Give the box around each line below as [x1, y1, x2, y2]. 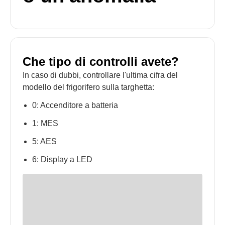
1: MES [32, 119, 59, 128]
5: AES [32, 137, 57, 146]
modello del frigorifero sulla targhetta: [23, 83, 154, 91]
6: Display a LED [32, 155, 93, 164]
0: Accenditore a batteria [32, 101, 119, 109]
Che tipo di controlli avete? [23, 55, 179, 68]
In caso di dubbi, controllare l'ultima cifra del [23, 71, 178, 79]
